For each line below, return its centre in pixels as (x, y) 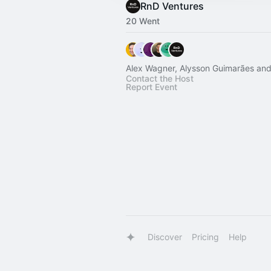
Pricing (205, 237)
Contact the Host (160, 78)
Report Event (152, 87)
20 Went (143, 21)
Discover (165, 237)
